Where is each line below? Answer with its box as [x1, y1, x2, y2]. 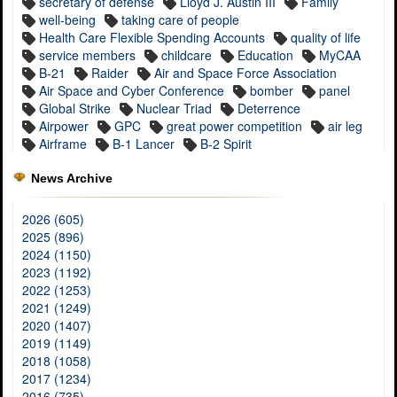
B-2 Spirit [200, 135, 252, 153]
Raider [91, 64, 128, 82]
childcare [161, 46, 212, 65]
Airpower [39, 117, 89, 136]
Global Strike [39, 99, 111, 118]
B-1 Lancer [113, 135, 175, 153]
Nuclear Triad [136, 99, 212, 118]
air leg [328, 117, 362, 136]
